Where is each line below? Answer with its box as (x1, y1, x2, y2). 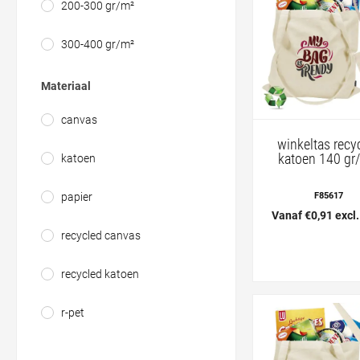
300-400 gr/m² (61, 38, 134, 51)
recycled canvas (61, 229, 141, 242)
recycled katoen (61, 268, 139, 280)
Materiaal (41, 80, 91, 92)
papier (61, 190, 92, 203)
